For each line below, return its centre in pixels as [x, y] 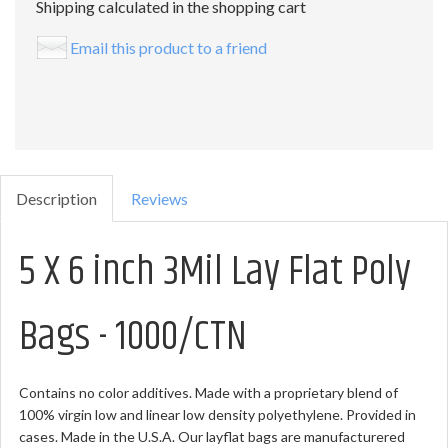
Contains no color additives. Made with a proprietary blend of [208, 392]
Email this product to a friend [168, 47]
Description [56, 198]
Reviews [159, 198]
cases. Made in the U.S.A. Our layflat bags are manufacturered [212, 436]
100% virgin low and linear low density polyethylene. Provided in [217, 414]
